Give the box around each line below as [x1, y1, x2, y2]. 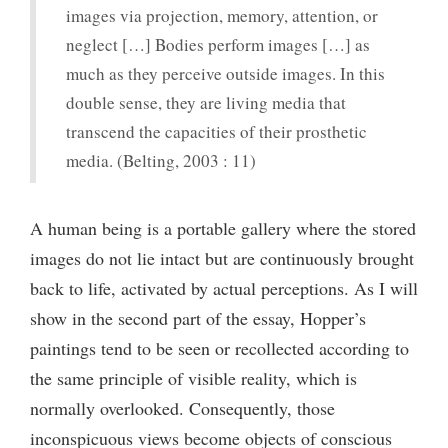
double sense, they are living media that [66, 90, 346, 114]
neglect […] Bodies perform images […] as [66, 32, 370, 56]
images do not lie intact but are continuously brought [30, 245, 414, 270]
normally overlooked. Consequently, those [30, 395, 335, 420]
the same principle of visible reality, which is [30, 365, 357, 390]
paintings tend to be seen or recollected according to [30, 335, 409, 360]
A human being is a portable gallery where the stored [30, 215, 416, 240]
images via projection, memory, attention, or [66, 3, 378, 27]
